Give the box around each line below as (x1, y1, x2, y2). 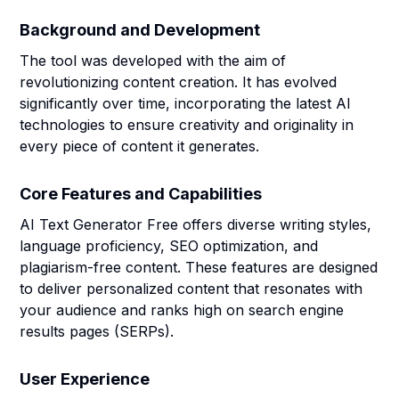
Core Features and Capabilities (20, 184, 263, 203)
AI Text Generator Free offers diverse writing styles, (20, 216, 372, 233)
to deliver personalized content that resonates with (20, 280, 363, 297)
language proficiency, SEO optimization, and (20, 237, 319, 255)
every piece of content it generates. (20, 137, 260, 155)
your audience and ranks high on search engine (20, 301, 345, 319)
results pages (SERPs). (20, 322, 175, 340)
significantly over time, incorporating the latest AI (20, 94, 352, 112)
